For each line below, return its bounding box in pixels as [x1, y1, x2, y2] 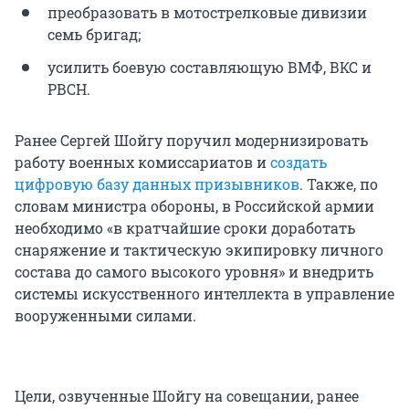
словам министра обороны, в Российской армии [15, 195, 374, 215]
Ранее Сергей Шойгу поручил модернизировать [15, 130, 368, 150]
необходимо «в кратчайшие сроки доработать [15, 217, 355, 237]
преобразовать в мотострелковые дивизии [47, 2, 367, 22]
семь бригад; [47, 24, 141, 44]
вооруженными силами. [15, 305, 196, 325]
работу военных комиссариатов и [15, 152, 270, 172]
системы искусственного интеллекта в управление [15, 283, 394, 303]
